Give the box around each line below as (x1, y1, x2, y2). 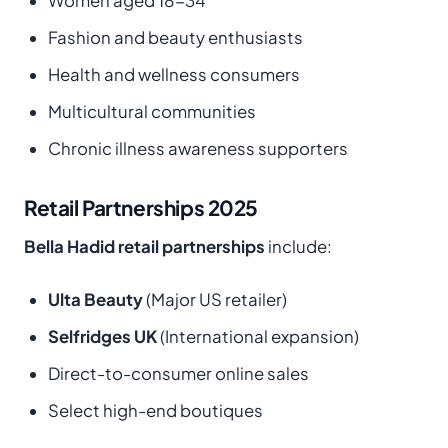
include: (265, 235, 332, 257)
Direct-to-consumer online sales (48, 362, 309, 384)
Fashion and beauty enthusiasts (48, 26, 303, 48)
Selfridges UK (48, 325, 157, 347)
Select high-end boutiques (48, 399, 263, 421)
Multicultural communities (48, 100, 256, 122)
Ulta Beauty (48, 288, 143, 310)
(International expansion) (157, 325, 359, 347)
